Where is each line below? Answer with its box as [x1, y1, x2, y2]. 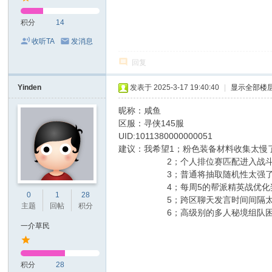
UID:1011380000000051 [118, 131, 213, 141]
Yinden [18, 83, 42, 92]
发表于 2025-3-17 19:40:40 [130, 83, 220, 92]
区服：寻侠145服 [118, 118, 185, 128]
